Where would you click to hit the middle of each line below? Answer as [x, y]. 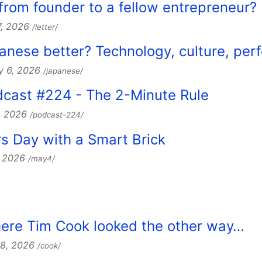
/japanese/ [63, 71]
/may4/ [42, 159]
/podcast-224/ [57, 115]
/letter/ [45, 27]
